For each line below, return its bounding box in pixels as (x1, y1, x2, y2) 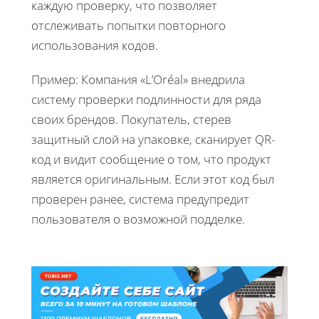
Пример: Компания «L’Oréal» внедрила (31, 70, 245, 88)
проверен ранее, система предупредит (31, 190, 249, 207)
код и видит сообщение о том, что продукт (31, 150, 271, 167)
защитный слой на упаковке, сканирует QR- (31, 130, 275, 147)
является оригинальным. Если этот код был (31, 170, 274, 187)
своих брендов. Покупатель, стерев (31, 110, 231, 127)
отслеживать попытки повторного (31, 16, 226, 33)
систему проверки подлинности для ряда (31, 90, 261, 108)
